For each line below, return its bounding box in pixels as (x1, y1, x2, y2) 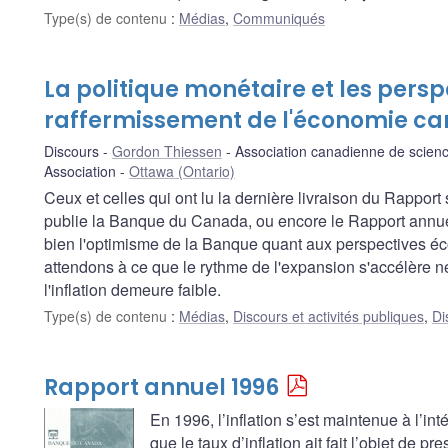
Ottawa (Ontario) (129, 161, 235, 182)
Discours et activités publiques (233, 306, 424, 327)
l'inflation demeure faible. (44, 278, 221, 302)
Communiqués (233, 8, 325, 29)
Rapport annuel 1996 (44, 372, 279, 404)
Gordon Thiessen (112, 141, 222, 162)
